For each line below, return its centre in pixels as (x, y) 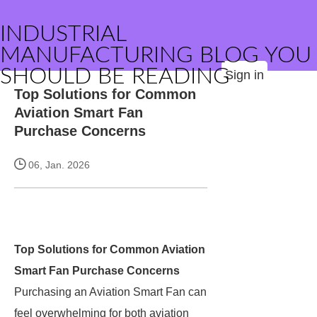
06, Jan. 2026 (58, 165)
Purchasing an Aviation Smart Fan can (110, 292)
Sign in (244, 75)
